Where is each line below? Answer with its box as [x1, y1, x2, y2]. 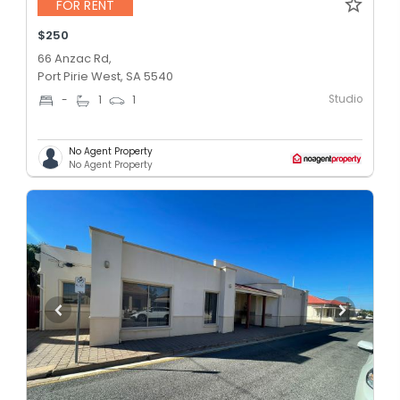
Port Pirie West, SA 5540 [37, 67, 173, 85]
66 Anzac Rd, [37, 49, 112, 67]
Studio [329, 91, 362, 106]
